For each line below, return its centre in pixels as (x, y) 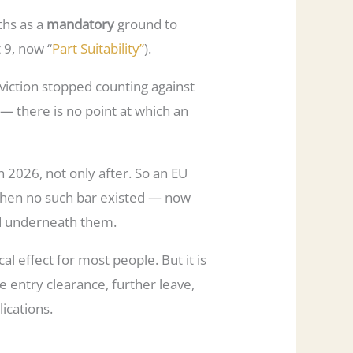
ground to (146, 24)
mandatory (81, 24)
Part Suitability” (98, 48)
